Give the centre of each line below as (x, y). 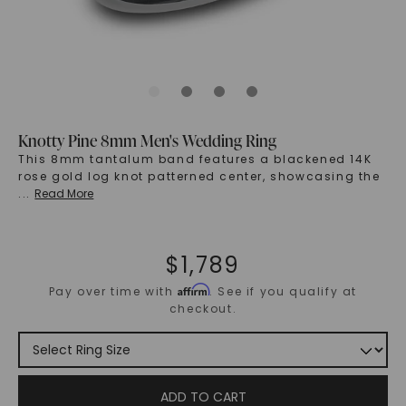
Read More (64, 194)
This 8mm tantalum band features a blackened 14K (195, 159)
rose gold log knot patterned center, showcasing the (199, 177)
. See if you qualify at (284, 292)
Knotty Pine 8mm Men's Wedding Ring (147, 140)
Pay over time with (113, 292)
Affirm (194, 290)
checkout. (203, 309)
